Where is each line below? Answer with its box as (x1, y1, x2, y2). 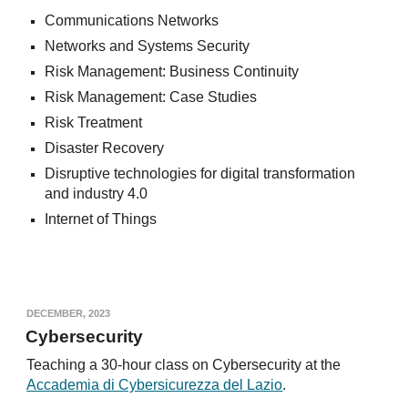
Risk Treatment (45, 115, 143, 131)
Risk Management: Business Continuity (45, 64, 303, 80)
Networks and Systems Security (45, 38, 250, 55)
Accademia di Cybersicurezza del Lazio (26, 377, 283, 393)
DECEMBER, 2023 (26, 308, 111, 319)
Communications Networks (45, 13, 219, 29)
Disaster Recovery (45, 140, 165, 157)
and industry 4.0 (45, 186, 148, 202)
